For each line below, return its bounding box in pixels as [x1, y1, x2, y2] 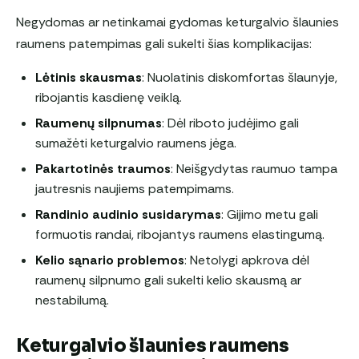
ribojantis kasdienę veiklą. [35, 88, 182, 106]
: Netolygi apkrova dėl [184, 251, 309, 268]
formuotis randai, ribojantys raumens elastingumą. [35, 225, 325, 243]
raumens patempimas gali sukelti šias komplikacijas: [16, 34, 312, 52]
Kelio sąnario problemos [35, 251, 184, 268]
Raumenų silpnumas [35, 114, 162, 131]
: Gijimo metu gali [221, 205, 318, 223]
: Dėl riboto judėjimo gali [162, 114, 299, 131]
